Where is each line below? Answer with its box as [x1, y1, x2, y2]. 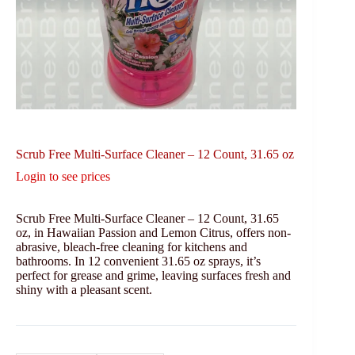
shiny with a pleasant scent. [16, 282, 152, 296]
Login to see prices [16, 169, 110, 183]
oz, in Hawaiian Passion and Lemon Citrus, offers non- [16, 225, 291, 239]
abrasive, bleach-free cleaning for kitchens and [16, 239, 247, 254]
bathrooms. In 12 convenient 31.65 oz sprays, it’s [16, 254, 261, 268]
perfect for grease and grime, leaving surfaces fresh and [16, 268, 291, 282]
